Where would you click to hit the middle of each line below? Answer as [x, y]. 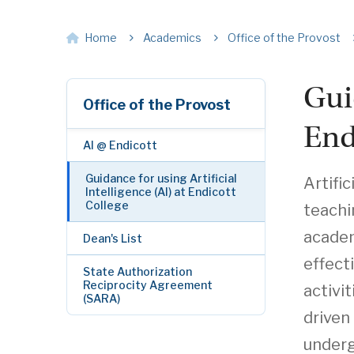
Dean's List [113, 238]
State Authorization [137, 271]
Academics [172, 38]
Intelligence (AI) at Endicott [161, 192]
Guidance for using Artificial [161, 178]
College [107, 205]
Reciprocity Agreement [148, 285]
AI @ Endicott [120, 145]
